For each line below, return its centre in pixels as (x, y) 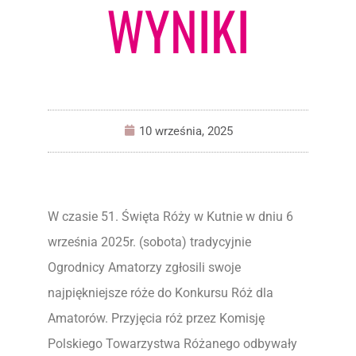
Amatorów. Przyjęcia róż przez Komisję (156, 318)
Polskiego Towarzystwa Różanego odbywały (172, 344)
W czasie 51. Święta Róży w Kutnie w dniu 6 (170, 217)
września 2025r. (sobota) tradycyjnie (149, 242)
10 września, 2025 (186, 131)
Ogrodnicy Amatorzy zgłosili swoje (144, 267)
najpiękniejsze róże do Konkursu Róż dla (161, 293)
